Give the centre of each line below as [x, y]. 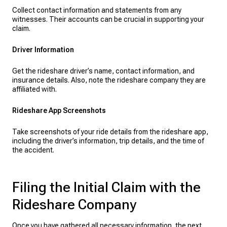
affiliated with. [34, 89]
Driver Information [43, 50]
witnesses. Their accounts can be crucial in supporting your [108, 19]
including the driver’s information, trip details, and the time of [108, 141]
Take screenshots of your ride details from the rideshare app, [110, 132]
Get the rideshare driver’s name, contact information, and [103, 71]
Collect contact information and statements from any [97, 10]
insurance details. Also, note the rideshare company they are [109, 80]
